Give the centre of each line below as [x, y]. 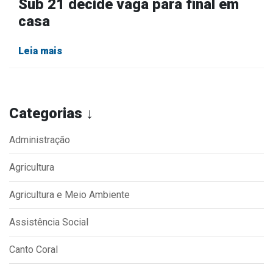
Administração [40, 140]
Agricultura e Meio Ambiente [69, 195]
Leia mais [40, 51]
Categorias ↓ [51, 113]
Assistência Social [49, 222]
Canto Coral [34, 250]
